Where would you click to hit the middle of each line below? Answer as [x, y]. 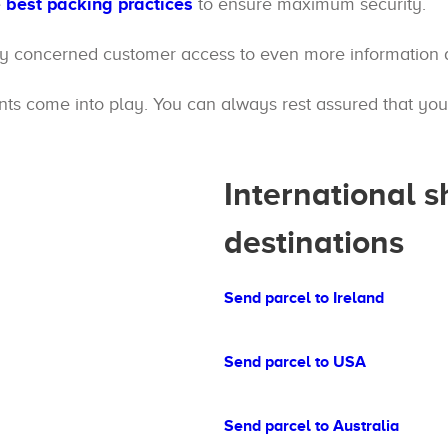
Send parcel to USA [295, 362]
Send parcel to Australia [311, 426]
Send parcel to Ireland [304, 298]
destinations [314, 242]
